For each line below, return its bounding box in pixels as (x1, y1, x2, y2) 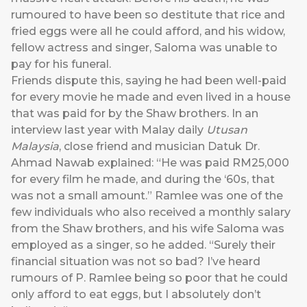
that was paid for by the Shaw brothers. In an (11, 107, 258, 121)
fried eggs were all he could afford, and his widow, (11, 25, 285, 38)
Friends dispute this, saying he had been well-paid (11, 74, 286, 88)
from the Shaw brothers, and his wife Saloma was (11, 222, 284, 236)
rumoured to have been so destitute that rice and (11, 8, 285, 22)
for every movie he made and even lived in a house (11, 90, 291, 104)
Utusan (206, 123, 247, 137)
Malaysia (11, 140, 59, 153)
